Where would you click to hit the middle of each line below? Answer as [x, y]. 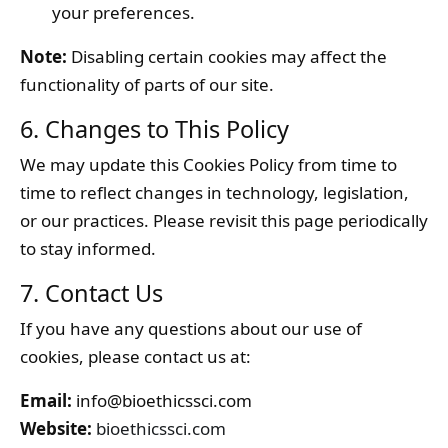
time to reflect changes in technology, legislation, [214, 192]
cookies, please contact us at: [135, 356]
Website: [56, 428]
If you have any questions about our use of [191, 328]
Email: [46, 400]
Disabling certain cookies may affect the [227, 56]
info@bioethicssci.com [162, 400]
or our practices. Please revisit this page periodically [224, 220]
